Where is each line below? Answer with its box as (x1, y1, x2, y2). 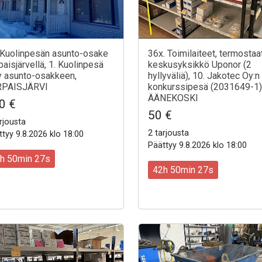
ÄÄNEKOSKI (148, 92, 198, 104)
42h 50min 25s (153, 164, 213, 175)
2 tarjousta (148, 128, 189, 139)
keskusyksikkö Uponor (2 (148, 59, 251, 71)
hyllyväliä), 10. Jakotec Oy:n (148, 70, 260, 82)
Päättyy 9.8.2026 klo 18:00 (148, 140, 247, 151)
